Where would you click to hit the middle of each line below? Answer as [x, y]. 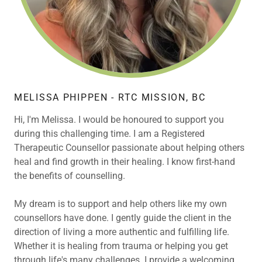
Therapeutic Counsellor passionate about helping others [129, 148]
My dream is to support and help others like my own [120, 204]
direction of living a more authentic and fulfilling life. [122, 232]
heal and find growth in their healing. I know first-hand [125, 162]
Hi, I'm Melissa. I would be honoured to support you [119, 120]
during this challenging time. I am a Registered [109, 134]
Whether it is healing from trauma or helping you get [121, 246]
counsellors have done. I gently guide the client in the [123, 218]
